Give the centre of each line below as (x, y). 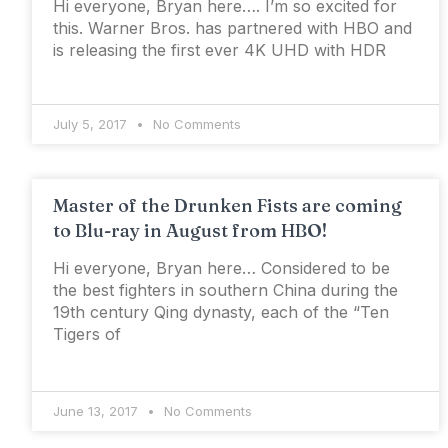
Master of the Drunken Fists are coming (227, 206)
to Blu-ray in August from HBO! (190, 231)
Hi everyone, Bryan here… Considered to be (221, 268)
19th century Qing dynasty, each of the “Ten (221, 312)
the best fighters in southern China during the (225, 290)
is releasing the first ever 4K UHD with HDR (219, 50)
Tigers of (87, 334)
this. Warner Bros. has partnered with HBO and (232, 28)
